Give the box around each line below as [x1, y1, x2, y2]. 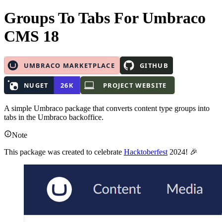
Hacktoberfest [124, 147, 167, 156]
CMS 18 [4, 27, 59, 46]
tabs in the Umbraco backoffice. [4, 112, 104, 121]
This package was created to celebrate [4, 147, 124, 156]
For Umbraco [114, 9, 206, 27]
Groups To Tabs [4, 9, 114, 27]
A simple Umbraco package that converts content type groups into [4, 104, 210, 112]
